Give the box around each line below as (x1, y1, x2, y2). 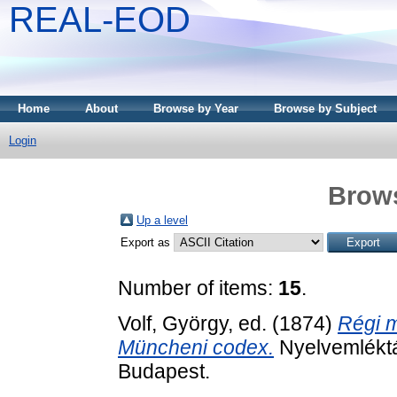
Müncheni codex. (118, 335, 274, 359)
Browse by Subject (274, 102, 377, 115)
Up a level (136, 213, 188, 227)
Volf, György (118, 311, 228, 335)
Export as (121, 235, 174, 249)
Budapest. (118, 359, 210, 383)
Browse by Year (153, 102, 238, 115)
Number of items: (118, 276, 278, 300)
